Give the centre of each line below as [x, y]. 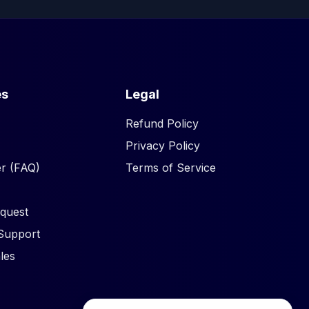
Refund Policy [162, 123]
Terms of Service [171, 167]
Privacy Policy [163, 145]
